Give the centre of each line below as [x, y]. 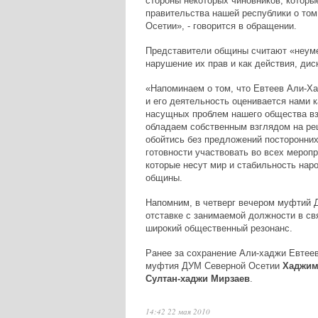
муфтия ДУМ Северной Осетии [214, 266]
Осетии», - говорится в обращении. [221, 26]
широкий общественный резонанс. [219, 229]
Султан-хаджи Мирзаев [197, 279]
